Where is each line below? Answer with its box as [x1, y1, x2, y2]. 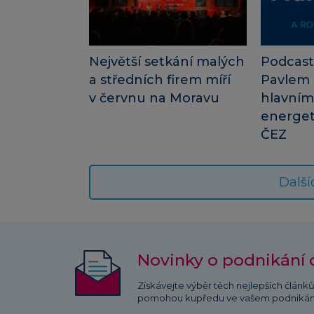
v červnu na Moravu [89, 90, 219, 107]
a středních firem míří [89, 72, 231, 88]
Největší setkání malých [89, 54, 245, 70]
